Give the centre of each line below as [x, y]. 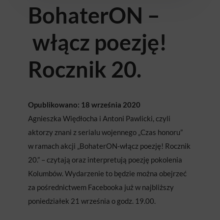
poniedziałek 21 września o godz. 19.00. [92, 201]
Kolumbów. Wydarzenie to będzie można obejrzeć [107, 174]
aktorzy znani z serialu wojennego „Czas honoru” [105, 132]
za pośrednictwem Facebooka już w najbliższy [101, 187]
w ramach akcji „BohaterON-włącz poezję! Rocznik [109, 146]
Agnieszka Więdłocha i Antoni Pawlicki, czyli [99, 119]
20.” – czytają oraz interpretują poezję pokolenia [105, 160]
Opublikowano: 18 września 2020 [84, 105]
